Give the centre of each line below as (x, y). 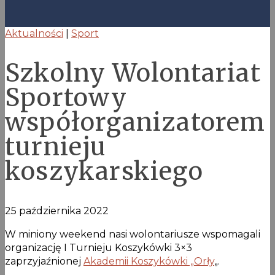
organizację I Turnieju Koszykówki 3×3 (99, 247)
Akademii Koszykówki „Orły (149, 261)
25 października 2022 (57, 211)
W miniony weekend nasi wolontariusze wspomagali (133, 234)
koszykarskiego (104, 172)
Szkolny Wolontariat (133, 73)
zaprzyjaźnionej (44, 261)
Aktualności (34, 34)
